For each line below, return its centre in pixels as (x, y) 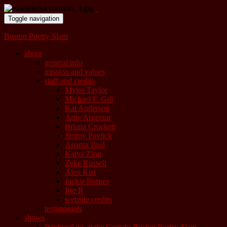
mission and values (75, 72)
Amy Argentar (88, 117)
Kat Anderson (87, 108)
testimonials (63, 209)
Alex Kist (80, 172)
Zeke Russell (86, 163)
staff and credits (70, 81)
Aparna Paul (85, 145)
